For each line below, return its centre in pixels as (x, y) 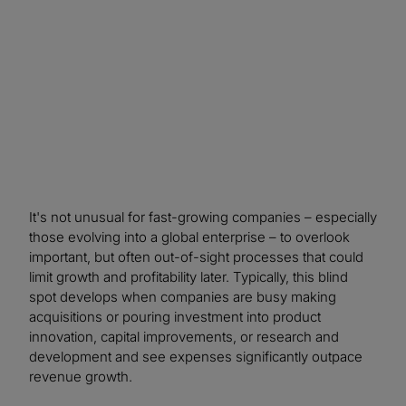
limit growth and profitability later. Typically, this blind (188, 277)
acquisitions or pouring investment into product (175, 317)
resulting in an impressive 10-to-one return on (186, 14)
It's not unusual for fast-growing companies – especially (203, 217)
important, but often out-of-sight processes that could (196, 257)
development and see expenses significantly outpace (196, 357)
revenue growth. (81, 377)
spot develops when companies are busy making (183, 297)
